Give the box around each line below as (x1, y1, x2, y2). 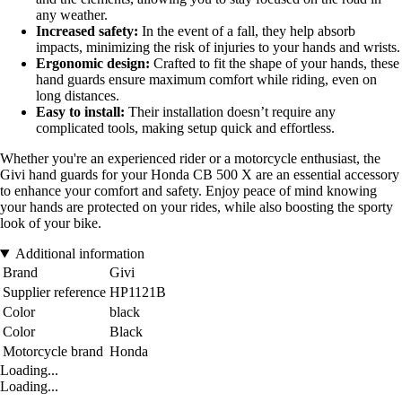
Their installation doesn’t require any (125, 104, 336, 120)
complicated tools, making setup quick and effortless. (36, 120, 335, 136)
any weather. (36, 7, 108, 23)
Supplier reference (3, 284, 106, 301)
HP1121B (109, 284, 166, 301)
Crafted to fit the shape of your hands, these (150, 56, 399, 72)
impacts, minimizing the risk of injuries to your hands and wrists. (36, 39, 400, 56)
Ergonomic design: (36, 56, 150, 72)
